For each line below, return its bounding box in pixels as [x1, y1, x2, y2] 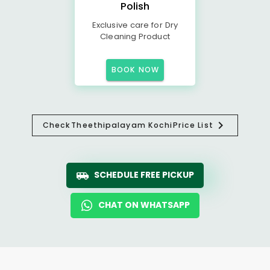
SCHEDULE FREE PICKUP [94, 169, 194, 181]
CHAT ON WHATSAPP [98, 199, 190, 211]
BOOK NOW [111, 64, 159, 75]
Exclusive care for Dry [92, 19, 178, 31]
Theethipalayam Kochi [71, 120, 173, 130]
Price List [172, 120, 213, 130]
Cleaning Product [100, 31, 170, 42]
